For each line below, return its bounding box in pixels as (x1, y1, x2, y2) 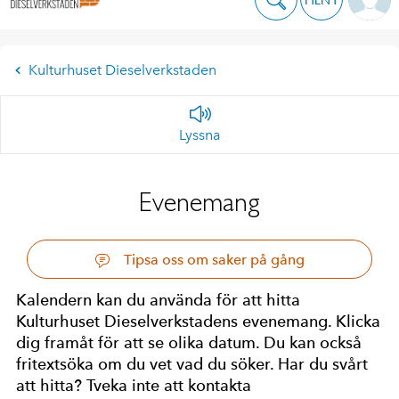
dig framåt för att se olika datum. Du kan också (16, 333, 362, 352)
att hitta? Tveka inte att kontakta (16, 376, 251, 395)
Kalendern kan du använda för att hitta (16, 290, 300, 309)
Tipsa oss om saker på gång (119, 251, 305, 268)
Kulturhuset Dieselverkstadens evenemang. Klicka (16, 312, 380, 330)
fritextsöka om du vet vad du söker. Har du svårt (16, 354, 368, 373)
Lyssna (179, 126, 221, 143)
